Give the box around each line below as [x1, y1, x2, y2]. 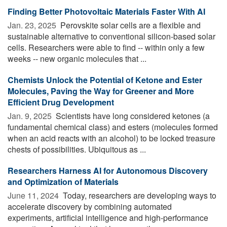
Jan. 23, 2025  [8, 19, 58, 31]
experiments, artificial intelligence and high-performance [8, 211, 208, 223]
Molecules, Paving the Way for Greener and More [8, 85, 194, 97]
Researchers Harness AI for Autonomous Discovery [8, 164, 208, 176]
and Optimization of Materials [8, 175, 119, 187]
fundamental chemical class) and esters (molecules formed [8, 121, 218, 133]
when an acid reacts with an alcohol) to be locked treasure [8, 132, 215, 144]
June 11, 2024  [8, 189, 61, 201]
